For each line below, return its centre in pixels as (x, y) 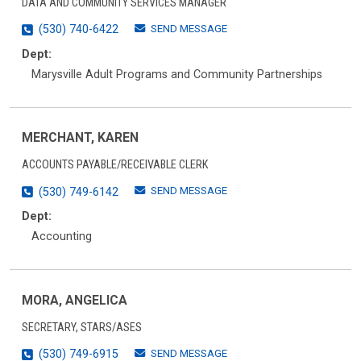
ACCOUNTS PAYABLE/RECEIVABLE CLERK (115, 165)
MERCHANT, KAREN (80, 138)
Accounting (62, 237)
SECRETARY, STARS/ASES (82, 327)
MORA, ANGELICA (75, 300)
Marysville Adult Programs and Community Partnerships (177, 74)
